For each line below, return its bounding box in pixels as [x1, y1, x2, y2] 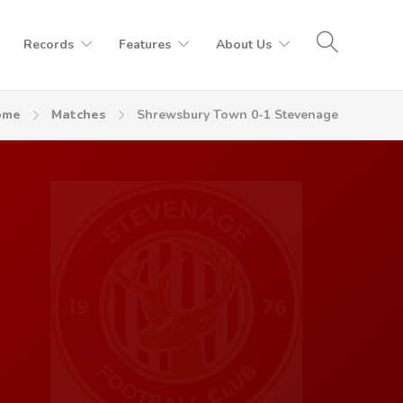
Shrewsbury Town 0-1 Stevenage [137, 106, 338, 123]
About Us [216, 36, 272, 53]
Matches [51, 106, 106, 123]
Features [119, 36, 171, 53]
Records [23, 36, 74, 53]
